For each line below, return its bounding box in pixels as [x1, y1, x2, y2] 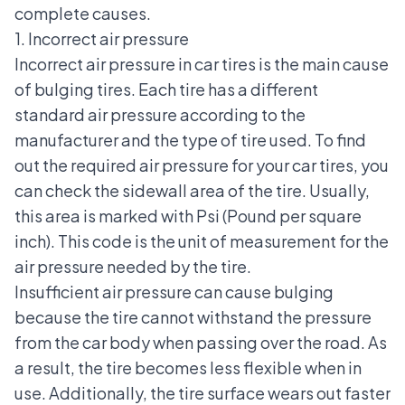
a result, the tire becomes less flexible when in [14, 356, 362, 378]
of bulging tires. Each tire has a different [14, 78, 318, 99]
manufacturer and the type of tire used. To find [14, 128, 366, 150]
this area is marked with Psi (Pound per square [14, 204, 362, 226]
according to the [177, 103, 306, 125]
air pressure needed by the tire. [14, 255, 254, 277]
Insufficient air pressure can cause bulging [14, 280, 334, 302]
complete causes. [14, 2, 151, 24]
